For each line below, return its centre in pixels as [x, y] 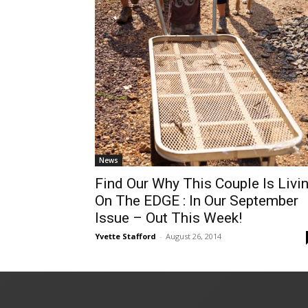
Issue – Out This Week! [168, 218]
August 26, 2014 [194, 236]
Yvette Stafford [125, 236]
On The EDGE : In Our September [197, 200]
